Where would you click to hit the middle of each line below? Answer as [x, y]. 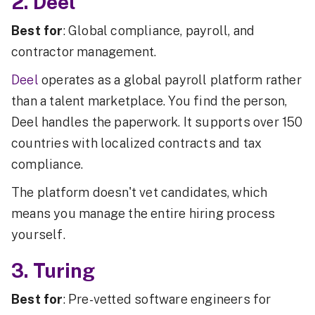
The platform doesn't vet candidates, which [140, 192]
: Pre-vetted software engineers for [167, 299]
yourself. [38, 234]
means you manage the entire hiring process [143, 213]
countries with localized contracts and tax [137, 143]
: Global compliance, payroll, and [159, 30]
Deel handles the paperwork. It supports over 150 [157, 122]
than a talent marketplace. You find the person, [149, 101]
